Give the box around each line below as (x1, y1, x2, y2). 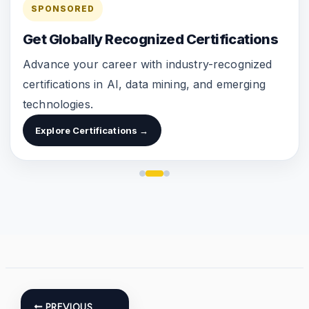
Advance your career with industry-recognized (23, 57, 272, 72)
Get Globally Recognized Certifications (23, 31, 279, 48)
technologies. (23, 97, 93, 112)
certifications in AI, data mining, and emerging (23, 77, 266, 92)
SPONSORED (31, 3, 94, 14)
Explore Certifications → (35, 124, 149, 136)
